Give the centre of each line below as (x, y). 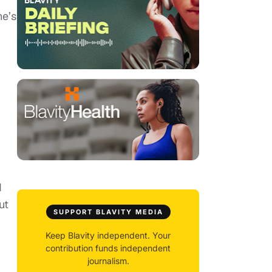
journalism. (108, 261)
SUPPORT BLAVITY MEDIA (108, 212)
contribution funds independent (108, 248)
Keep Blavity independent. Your (108, 236)
